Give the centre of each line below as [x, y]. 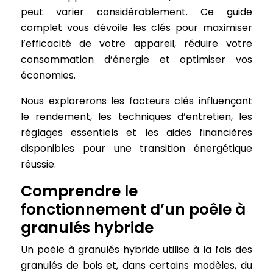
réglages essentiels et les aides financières [136, 133]
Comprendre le [80, 191]
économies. [48, 75]
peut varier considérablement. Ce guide [136, 12]
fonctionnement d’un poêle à [133, 209]
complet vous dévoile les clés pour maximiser [136, 28]
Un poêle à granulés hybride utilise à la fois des [136, 250]
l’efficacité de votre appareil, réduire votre [136, 44]
